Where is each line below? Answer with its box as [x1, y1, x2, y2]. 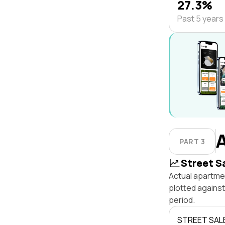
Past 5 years [177, 13, 223, 24]
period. [169, 194, 195, 205]
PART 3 [179, 136, 205, 146]
